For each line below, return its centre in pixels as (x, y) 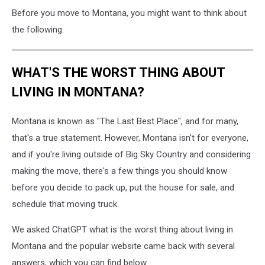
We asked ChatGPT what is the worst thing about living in (122, 229)
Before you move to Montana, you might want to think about (129, 13)
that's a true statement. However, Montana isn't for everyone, (130, 138)
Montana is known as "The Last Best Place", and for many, (125, 121)
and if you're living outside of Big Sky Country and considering (131, 154)
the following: (38, 30)
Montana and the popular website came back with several (123, 246)
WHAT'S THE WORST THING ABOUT (119, 72)
